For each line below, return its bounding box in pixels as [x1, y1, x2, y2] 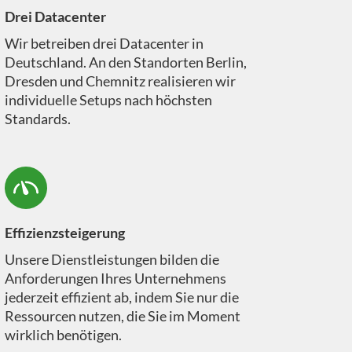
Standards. [4, 110, 71, 128]
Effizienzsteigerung [4, 224, 125, 242]
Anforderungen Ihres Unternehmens [4, 269, 226, 288]
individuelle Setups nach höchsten [4, 91, 212, 109]
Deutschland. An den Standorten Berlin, [4, 53, 247, 71]
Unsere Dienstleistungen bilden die [4, 251, 219, 269]
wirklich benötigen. [4, 326, 122, 344]
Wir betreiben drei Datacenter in [4, 35, 203, 53]
